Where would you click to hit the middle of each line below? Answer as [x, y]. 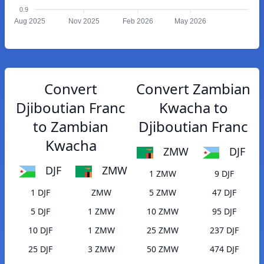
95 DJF [224, 212]
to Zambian [71, 126]
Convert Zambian [193, 89]
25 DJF [40, 249]
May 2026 [190, 22]
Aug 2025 [29, 22]
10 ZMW [163, 212]
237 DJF [224, 230]
